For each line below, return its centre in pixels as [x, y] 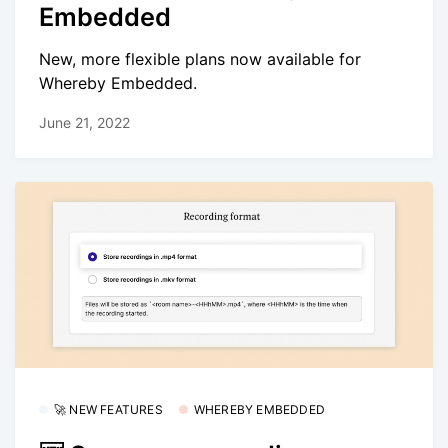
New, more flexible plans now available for [200, 59]
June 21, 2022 [84, 122]
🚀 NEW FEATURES [108, 410]
